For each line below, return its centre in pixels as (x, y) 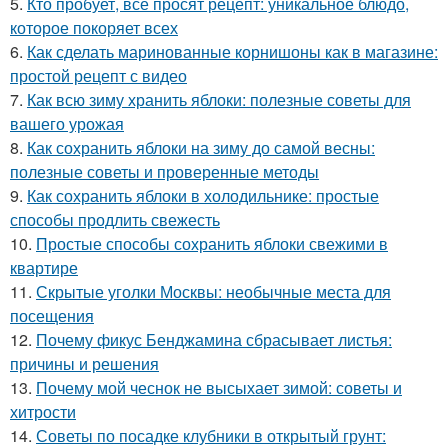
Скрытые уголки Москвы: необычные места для (213, 292)
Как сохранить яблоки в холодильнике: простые (203, 196)
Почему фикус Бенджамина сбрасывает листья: (214, 340)
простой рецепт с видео (98, 76)
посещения (52, 316)
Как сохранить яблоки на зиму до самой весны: (201, 148)
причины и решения (84, 364)
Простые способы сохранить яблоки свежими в (212, 244)
